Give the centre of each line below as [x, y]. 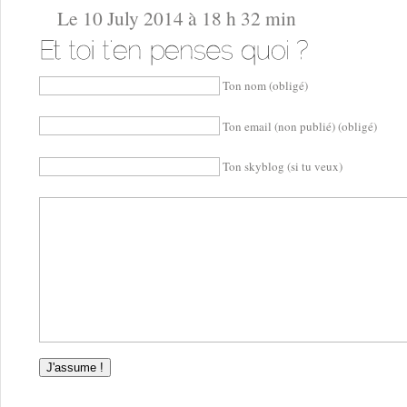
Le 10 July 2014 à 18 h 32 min [177, 17]
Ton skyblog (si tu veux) [283, 166]
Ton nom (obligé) [265, 85]
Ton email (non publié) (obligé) [300, 126]
